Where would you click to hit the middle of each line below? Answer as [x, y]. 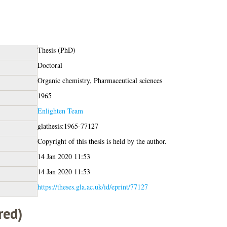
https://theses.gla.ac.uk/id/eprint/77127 [92, 186]
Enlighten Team [60, 110]
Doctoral [50, 65]
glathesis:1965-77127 [68, 126]
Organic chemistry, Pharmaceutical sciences [100, 80]
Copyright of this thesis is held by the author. [102, 141]
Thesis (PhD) [56, 50]
